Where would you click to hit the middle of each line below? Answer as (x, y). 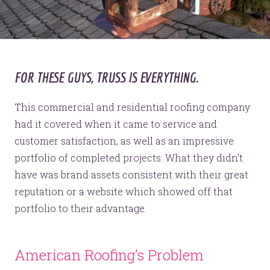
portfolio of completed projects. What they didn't (129, 158)
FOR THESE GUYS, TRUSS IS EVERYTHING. (106, 77)
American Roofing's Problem (109, 255)
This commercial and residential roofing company (132, 107)
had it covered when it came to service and (116, 124)
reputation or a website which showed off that (124, 192)
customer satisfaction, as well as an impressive (124, 141)
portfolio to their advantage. (80, 209)
